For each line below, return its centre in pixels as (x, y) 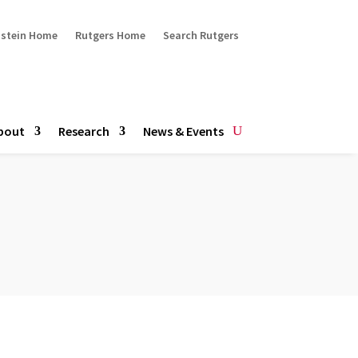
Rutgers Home (110, 35)
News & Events (183, 131)
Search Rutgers (201, 35)
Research (84, 131)
